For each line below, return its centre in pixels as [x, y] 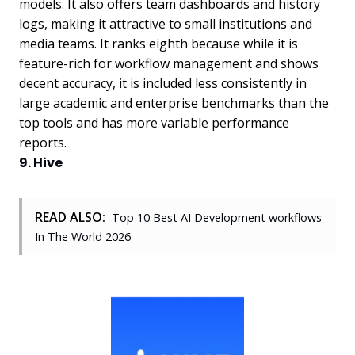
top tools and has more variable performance [154, 123]
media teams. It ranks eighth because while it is [158, 44]
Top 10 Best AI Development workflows [217, 218]
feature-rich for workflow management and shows [169, 64]
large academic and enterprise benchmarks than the [174, 103]
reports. [43, 143]
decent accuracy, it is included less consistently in [163, 84]
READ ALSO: [70, 218]
